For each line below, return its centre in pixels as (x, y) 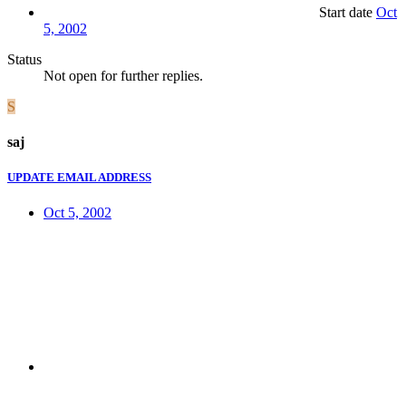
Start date (346, 12)
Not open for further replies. (123, 75)
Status (24, 59)
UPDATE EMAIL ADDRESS (79, 178)
